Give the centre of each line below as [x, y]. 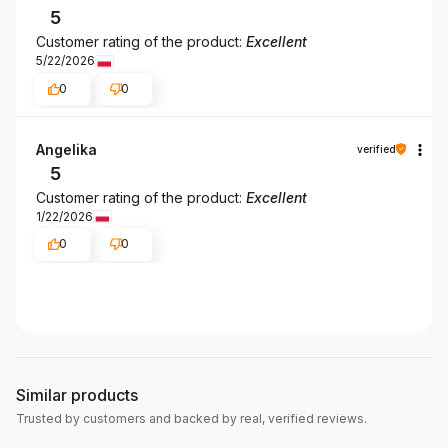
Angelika [66, 149]
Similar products [77, 395]
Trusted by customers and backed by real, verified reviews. [191, 418]
